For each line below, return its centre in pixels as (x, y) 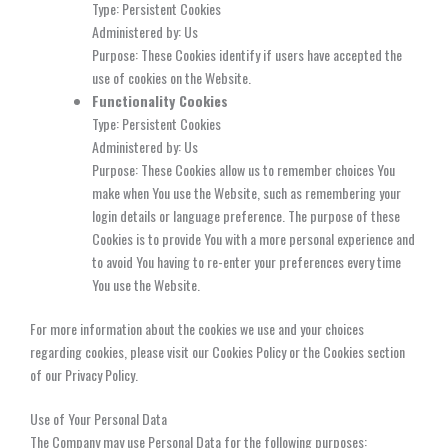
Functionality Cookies (160, 100)
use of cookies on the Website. (171, 77)
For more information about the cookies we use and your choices (197, 328)
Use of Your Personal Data (98, 418)
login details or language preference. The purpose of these (246, 215)
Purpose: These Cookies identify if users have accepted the (247, 54)
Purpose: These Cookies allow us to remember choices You (243, 169)
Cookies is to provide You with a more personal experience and (253, 238)
